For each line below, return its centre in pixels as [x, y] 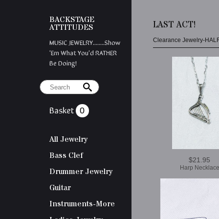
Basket [62, 109]
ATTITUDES [71, 27]
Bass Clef [66, 155]
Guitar [60, 188]
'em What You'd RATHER [83, 52]
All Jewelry [68, 139]
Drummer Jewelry [81, 172]
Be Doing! [63, 63]
